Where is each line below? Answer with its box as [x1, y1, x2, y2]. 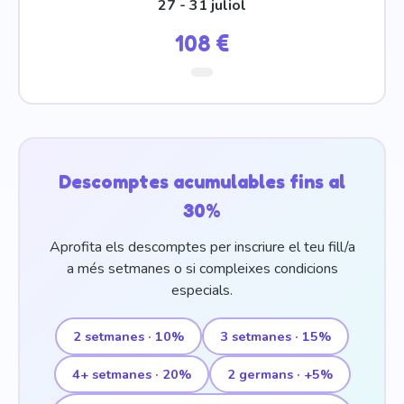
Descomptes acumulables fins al [59, 170, 345, 193]
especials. [171, 280, 233, 300]
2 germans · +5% [226, 365, 333, 383]
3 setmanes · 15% [220, 327, 331, 345]
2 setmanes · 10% [73, 327, 184, 345]
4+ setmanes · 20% [71, 365, 191, 383]
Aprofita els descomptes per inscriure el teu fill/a [49, 237, 355, 257]
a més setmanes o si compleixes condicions [66, 259, 338, 279]
